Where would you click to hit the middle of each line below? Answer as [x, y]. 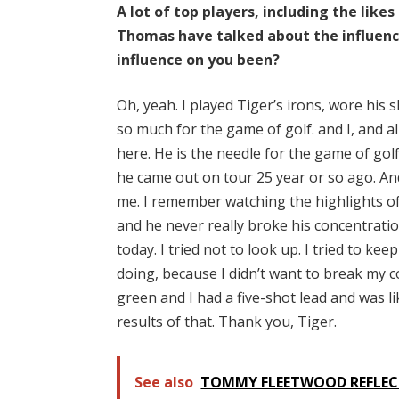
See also [164, 382]
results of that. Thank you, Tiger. [227, 322]
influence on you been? [199, 59]
